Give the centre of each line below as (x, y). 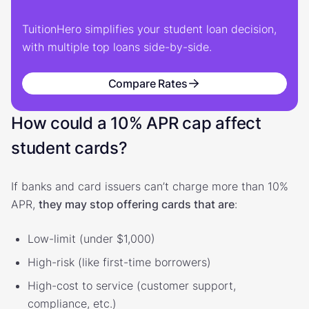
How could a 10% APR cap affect (136, 123)
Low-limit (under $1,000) (91, 238)
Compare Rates (148, 83)
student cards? (69, 148)
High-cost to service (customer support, (132, 285)
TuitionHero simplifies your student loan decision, (149, 29)
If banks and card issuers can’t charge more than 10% (150, 186)
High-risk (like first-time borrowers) (119, 262)
